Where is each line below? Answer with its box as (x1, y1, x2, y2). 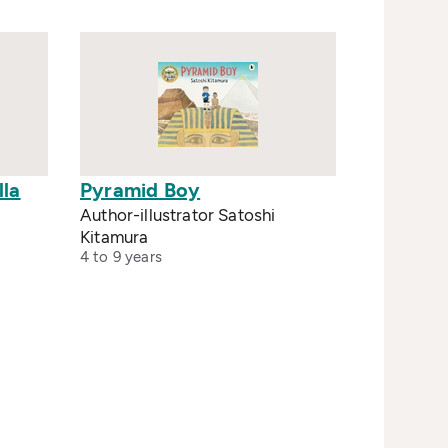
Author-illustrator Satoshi (80, 205, 276, 225)
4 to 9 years (80, 248, 162, 266)
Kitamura (80, 227, 149, 247)
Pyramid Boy (80, 178, 201, 202)
